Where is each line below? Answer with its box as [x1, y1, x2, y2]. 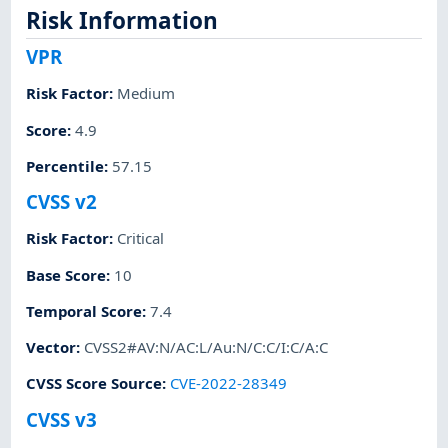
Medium [117, 83, 176, 104]
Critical [117, 228, 165, 249]
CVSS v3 [26, 406, 98, 432]
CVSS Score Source [26, 373, 163, 394]
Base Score [26, 264, 107, 285]
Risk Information [26, 5, 219, 37]
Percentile [26, 155, 105, 176]
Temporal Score [26, 300, 143, 321]
